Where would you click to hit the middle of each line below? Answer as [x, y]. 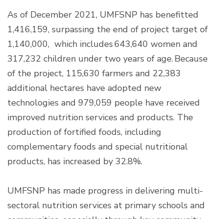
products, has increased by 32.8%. [76, 161]
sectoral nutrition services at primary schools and [106, 205]
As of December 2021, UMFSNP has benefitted [103, 14]
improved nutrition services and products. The [100, 117]
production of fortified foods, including [84, 132]
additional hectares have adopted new [84, 88]
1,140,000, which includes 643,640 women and [102, 44]
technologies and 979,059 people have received [104, 102]
